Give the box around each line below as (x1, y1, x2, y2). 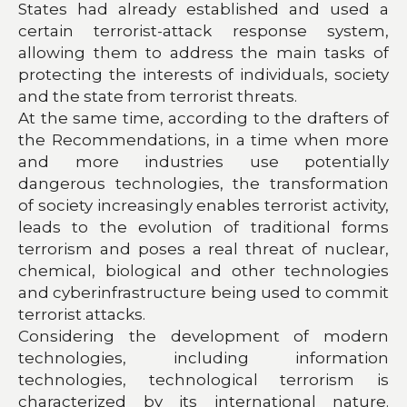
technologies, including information (18, 348, 389, 367)
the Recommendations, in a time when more (18, 130, 389, 149)
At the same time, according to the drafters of (18, 108, 389, 127)
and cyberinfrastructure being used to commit (18, 283, 389, 302)
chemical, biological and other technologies (18, 261, 389, 280)
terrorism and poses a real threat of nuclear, (18, 239, 389, 258)
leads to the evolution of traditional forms (18, 217, 389, 236)
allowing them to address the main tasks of (18, 43, 389, 62)
